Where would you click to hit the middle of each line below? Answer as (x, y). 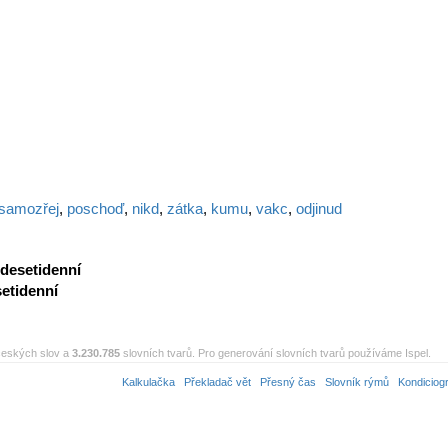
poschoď (95, 208)
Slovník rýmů (357, 382)
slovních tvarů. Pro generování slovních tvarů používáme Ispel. (275, 353)
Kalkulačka (148, 382)
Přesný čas (288, 382)
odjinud (319, 208)
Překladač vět (217, 382)
